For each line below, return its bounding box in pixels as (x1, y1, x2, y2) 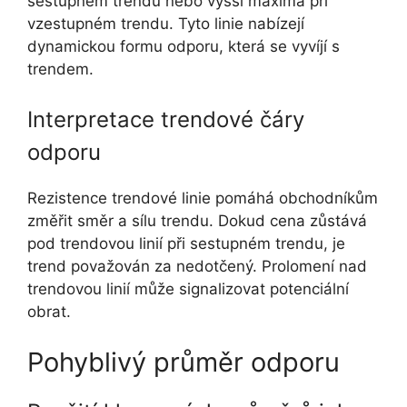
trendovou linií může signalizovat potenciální (27, 280, 349, 299)
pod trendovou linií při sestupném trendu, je (27, 234, 345, 253)
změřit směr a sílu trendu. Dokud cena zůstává (27, 212, 367, 231)
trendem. (27, 59, 94, 78)
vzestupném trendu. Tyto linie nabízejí (27, 14, 304, 33)
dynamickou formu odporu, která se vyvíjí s (27, 36, 340, 55)
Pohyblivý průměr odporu (27, 345, 340, 378)
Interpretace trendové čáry (27, 106, 304, 134)
